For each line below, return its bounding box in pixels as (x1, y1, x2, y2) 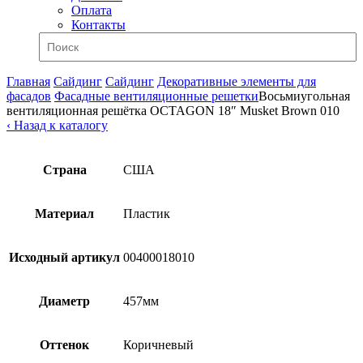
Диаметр (39, 294, 90, 308)
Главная (6, 75, 50, 88)
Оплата (71, 3, 112, 17)
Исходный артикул (9, 250, 120, 264)
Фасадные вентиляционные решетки (54, 89, 258, 103)
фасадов (6, 89, 51, 103)
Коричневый (123, 338, 194, 352)
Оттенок (40, 338, 89, 352)
